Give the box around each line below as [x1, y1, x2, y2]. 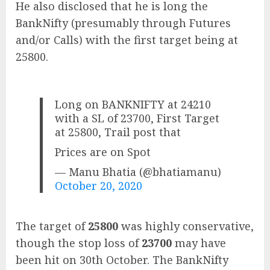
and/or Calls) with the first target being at [16, 33, 238, 48]
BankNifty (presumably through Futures [16, 16, 231, 31]
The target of [16, 218, 88, 233]
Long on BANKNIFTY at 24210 [55, 97, 212, 112]
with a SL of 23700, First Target [55, 111, 220, 126]
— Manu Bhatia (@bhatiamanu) [55, 165, 222, 180]
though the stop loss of [16, 235, 142, 250]
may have [172, 235, 226, 250]
